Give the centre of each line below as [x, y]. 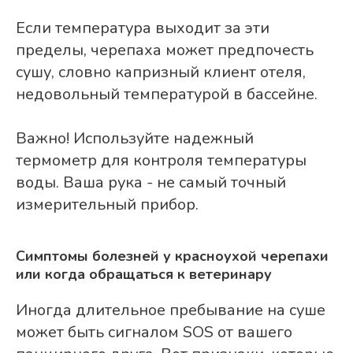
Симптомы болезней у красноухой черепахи [172, 256]
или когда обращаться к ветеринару [144, 275]
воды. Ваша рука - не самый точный [151, 183]
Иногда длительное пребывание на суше [171, 310]
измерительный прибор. [107, 205]
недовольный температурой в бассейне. [167, 95]
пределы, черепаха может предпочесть [165, 50]
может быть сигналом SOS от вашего [154, 333]
